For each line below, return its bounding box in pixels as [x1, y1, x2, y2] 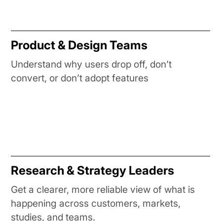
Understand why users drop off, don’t [11, 58, 172, 70]
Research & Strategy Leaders [11, 163, 175, 178]
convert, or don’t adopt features [11, 72, 149, 84]
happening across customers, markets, [11, 197, 181, 209]
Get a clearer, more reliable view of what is [11, 183, 195, 195]
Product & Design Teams [11, 37, 148, 52]
